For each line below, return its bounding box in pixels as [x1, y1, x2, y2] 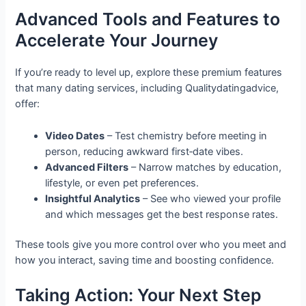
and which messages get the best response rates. [45, 208, 279, 221]
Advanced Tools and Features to [15, 9, 281, 30]
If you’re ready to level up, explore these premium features [15, 66, 283, 79]
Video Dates [45, 129, 105, 142]
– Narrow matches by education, [128, 161, 282, 173]
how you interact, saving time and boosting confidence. [15, 254, 275, 267]
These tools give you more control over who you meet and [15, 238, 287, 251]
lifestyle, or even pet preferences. [45, 176, 199, 189]
